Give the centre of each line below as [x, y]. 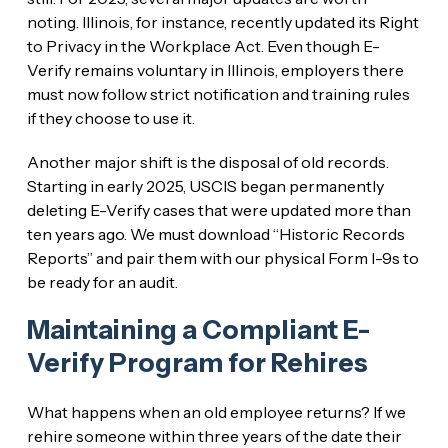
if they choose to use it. [110, 117]
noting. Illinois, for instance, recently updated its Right [222, 21]
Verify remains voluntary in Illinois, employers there [215, 69]
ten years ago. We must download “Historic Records [215, 233]
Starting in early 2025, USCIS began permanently [205, 185]
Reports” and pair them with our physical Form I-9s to [222, 257]
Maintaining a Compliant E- [198, 329]
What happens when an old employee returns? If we [216, 411]
